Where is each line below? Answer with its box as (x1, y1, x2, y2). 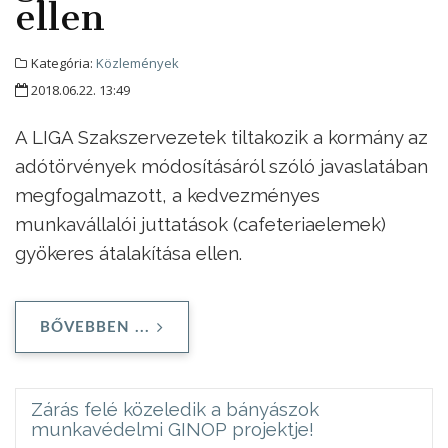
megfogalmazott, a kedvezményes (15, 183, 320, 206)
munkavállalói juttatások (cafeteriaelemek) (15, 212, 386, 235)
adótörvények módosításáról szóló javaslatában (15, 154, 428, 177)
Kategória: (28, 53, 96, 72)
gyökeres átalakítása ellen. (15, 241, 242, 264)
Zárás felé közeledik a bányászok (31, 397, 319, 420)
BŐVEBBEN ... (40, 319, 150, 335)
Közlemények (96, 53, 179, 72)
